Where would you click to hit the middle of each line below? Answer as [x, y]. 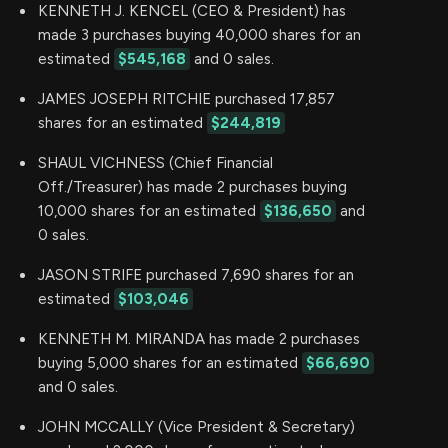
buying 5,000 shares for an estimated [170, 362]
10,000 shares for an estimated [149, 210]
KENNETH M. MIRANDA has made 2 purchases [199, 338]
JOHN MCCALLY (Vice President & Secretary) [196, 426]
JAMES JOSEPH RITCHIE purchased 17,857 [186, 98]
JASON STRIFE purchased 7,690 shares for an [196, 274]
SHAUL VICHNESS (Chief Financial [155, 162]
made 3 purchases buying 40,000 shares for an [199, 34]
